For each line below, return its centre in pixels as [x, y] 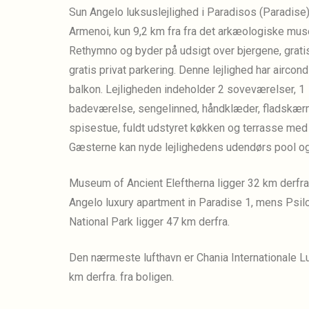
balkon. [86, 90]
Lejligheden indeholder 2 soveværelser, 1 [205, 90]
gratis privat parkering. [122, 70]
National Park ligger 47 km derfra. [149, 222]
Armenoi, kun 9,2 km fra [125, 32]
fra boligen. [147, 277]
